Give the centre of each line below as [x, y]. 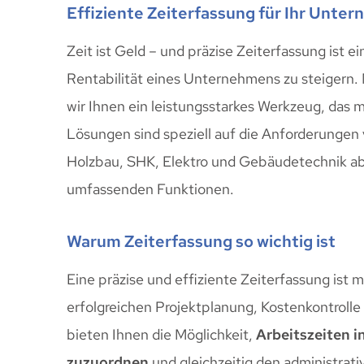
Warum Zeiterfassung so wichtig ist [201, 241]
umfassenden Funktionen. [150, 189]
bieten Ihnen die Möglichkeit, [161, 334]
